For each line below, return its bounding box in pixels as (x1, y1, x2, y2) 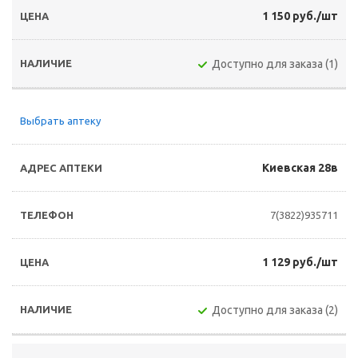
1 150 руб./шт (262, 10, 338, 22)
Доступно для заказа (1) (212, 58, 338, 70)
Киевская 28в (262, 161, 338, 174)
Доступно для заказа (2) (212, 304, 338, 316)
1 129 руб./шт (262, 256, 338, 268)
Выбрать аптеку (20, 115, 101, 126)
